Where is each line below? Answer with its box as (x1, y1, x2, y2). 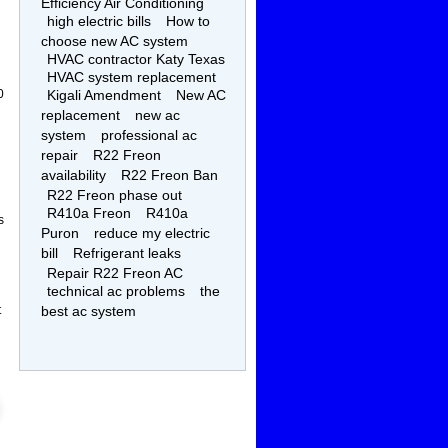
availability (41, 166, 107, 183)
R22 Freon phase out (47, 186, 183, 203)
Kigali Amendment (47, 86, 162, 103)
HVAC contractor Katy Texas (47, 50, 226, 67)
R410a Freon (47, 204, 132, 221)
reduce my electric (94, 224, 211, 241)
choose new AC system (41, 32, 189, 49)
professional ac (101, 126, 198, 143)
